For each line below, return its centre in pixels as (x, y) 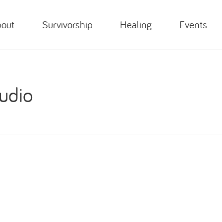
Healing (136, 25)
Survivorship (67, 25)
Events (193, 25)
